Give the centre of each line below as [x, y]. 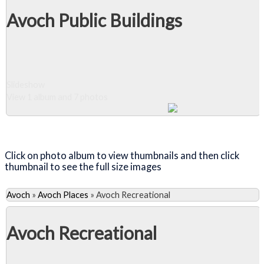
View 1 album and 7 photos [57, 97]
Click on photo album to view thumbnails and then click [122, 155]
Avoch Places [63, 195]
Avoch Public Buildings [94, 20]
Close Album [60, 127]
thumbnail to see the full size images [84, 166]
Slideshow [26, 85]
